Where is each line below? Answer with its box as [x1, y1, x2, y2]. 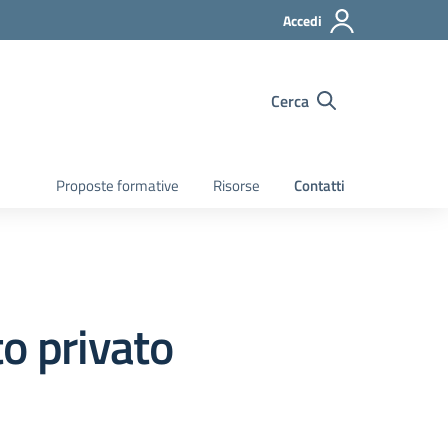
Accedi [283, 10, 322, 31]
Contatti [294, 174, 345, 197]
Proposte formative [56, 174, 179, 197]
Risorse [213, 174, 260, 197]
